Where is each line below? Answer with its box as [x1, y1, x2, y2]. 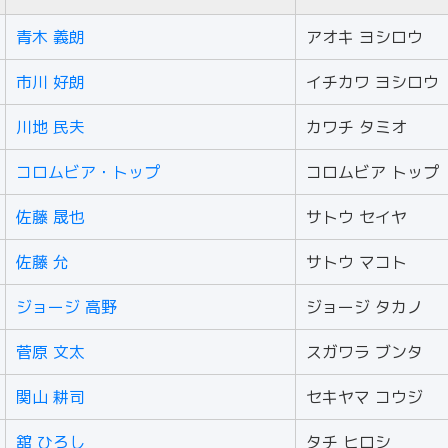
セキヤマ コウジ [306, 386, 423, 408]
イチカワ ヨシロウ [306, 71, 439, 93]
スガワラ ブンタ [306, 341, 423, 363]
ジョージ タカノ [306, 296, 423, 318]
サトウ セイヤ [306, 206, 407, 228]
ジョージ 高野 [16, 296, 117, 318]
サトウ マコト [306, 251, 407, 273]
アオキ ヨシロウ [306, 26, 423, 48]
